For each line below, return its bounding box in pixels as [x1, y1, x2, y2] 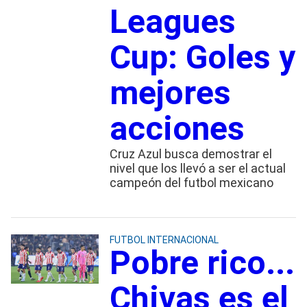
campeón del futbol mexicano [109, 175, 273, 190]
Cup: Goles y [109, 37, 295, 77]
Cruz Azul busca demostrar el [109, 146, 272, 161]
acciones [109, 108, 245, 148]
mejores [109, 73, 231, 112]
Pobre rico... [109, 243, 295, 282]
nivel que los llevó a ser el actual [109, 160, 286, 175]
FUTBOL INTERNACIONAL [109, 234, 219, 245]
